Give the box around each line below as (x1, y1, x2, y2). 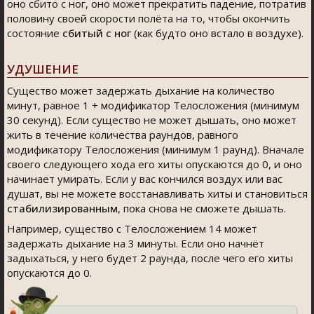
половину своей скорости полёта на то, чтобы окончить (7, 11, 290, 25)
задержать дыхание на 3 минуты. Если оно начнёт (7, 236, 264, 250)
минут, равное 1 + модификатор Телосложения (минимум (7, 98, 299, 112)
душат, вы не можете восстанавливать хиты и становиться (7, 186, 308, 200)
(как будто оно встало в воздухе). (131, 26, 303, 40)
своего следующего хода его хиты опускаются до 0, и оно (7, 157, 302, 171)
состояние (7, 26, 62, 40)
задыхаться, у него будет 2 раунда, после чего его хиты (7, 251, 293, 265)
